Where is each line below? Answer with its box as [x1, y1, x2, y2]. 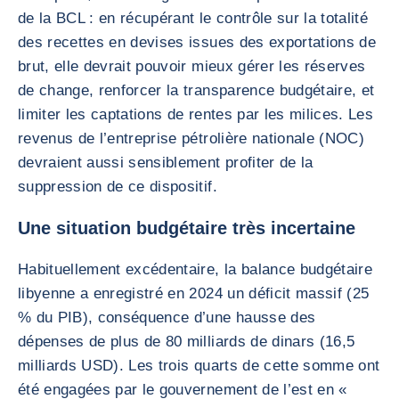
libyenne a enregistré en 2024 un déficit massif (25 [18, 285, 370, 302]
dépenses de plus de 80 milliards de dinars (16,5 [18, 333, 355, 350]
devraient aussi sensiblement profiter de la [18, 154, 313, 171]
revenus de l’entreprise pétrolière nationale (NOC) [18, 130, 364, 147]
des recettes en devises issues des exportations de [18, 34, 376, 51]
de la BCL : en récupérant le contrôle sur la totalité [18, 10, 369, 27]
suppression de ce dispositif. [18, 178, 217, 195]
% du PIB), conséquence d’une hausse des [18, 309, 316, 326]
